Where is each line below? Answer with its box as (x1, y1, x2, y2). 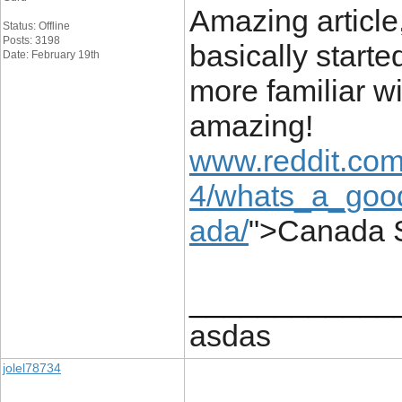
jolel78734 (3, 361, 61, 375)
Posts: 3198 (3, 34, 60, 47)
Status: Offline (3, 20, 70, 32)
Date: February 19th (3, 48, 100, 61)
